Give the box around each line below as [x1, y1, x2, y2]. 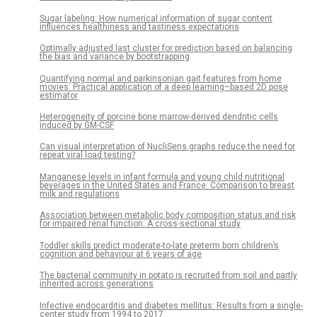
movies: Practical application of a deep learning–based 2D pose [40, 81, 288, 92]
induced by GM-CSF [40, 120, 114, 130]
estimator [40, 90, 78, 100]
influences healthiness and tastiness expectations [40, 21, 239, 32]
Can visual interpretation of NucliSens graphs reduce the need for [40, 142, 295, 152]
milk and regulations [40, 188, 120, 199]
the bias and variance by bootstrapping [40, 52, 190, 62]
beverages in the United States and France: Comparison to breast [40, 180, 294, 190]
